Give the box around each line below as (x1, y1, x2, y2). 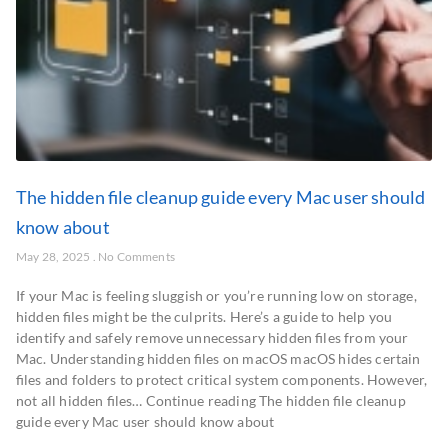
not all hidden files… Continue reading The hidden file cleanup (16, 392, 406, 409)
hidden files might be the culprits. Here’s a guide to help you (16, 308, 393, 325)
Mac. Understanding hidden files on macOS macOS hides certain (16, 350, 421, 367)
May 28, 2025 (16, 249, 93, 264)
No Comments (95, 249, 175, 264)
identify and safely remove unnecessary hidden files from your (16, 329, 409, 346)
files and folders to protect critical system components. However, (16, 371, 428, 388)
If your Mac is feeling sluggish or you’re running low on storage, (16, 287, 417, 304)
